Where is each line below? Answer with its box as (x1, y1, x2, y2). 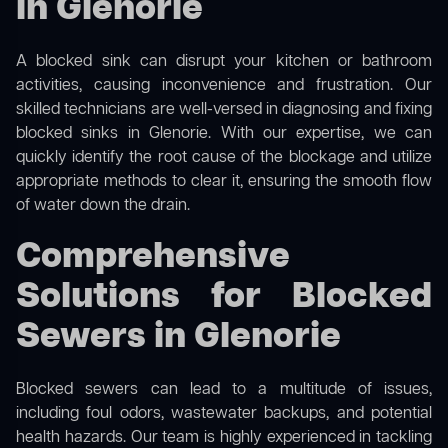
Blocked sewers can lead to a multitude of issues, (16, 379, 432, 402)
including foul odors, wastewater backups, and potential (16, 403, 432, 426)
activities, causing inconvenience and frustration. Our (16, 75, 432, 98)
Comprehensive (16, 233, 290, 283)
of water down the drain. (16, 195, 190, 218)
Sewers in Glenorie (16, 313, 341, 363)
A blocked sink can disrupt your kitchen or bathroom (16, 51, 432, 74)
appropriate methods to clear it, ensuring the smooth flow (16, 171, 432, 194)
